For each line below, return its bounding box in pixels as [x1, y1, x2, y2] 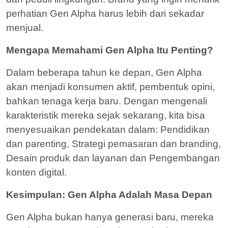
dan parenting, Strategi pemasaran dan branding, [6, 138, 221, 149]
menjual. [6, 22, 43, 33]
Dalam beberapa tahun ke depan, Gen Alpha [6, 67, 202, 78]
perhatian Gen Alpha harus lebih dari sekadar [6, 8, 204, 19]
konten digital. [6, 167, 67, 178]
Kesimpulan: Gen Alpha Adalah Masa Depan [6, 189, 212, 200]
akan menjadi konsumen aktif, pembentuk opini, [6, 81, 215, 92]
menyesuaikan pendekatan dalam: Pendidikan [6, 124, 210, 135]
